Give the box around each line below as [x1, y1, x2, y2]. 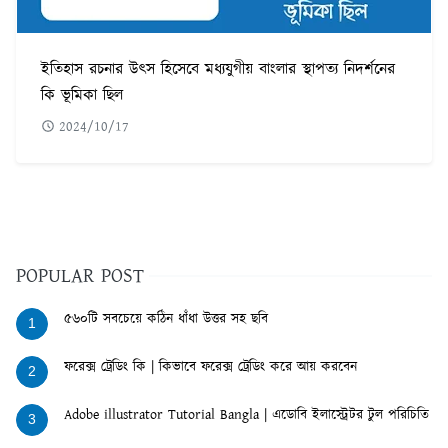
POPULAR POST [16, 262, 144, 291]
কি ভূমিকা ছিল [41, 84, 123, 108]
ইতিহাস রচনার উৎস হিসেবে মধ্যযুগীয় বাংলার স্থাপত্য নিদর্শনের [41, 58, 395, 82]
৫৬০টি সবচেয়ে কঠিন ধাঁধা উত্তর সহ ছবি [64, 309, 268, 330]
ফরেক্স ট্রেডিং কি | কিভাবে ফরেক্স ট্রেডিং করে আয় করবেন [64, 357, 357, 378]
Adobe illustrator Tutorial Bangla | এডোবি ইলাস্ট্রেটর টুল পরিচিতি [64, 405, 429, 426]
